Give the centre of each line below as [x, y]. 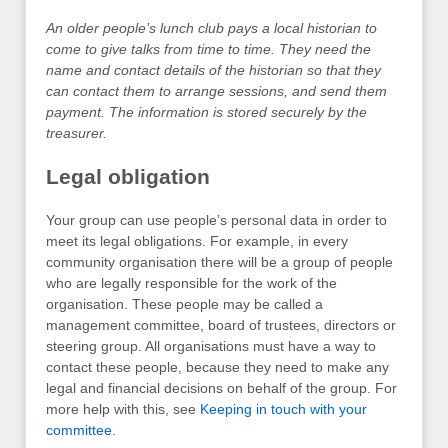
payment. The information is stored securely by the [206, 111]
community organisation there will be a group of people [219, 261]
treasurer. [76, 132]
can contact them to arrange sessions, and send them [216, 90]
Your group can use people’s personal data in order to [216, 219]
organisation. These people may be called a [184, 303]
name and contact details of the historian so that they [213, 69]
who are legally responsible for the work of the [191, 282]
